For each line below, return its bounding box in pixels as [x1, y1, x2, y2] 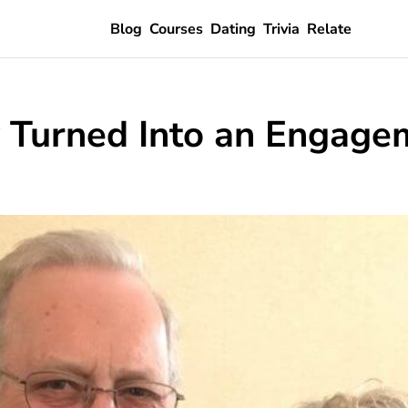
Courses [148, 18, 203, 39]
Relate [306, 18, 352, 39]
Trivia [262, 18, 300, 39]
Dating [209, 18, 256, 39]
